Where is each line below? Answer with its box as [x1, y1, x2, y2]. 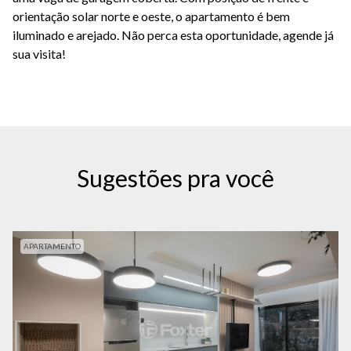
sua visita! [13, 46, 66, 62]
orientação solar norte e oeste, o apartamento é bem [13, 9, 290, 24]
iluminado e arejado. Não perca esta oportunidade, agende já [13, 27, 334, 43]
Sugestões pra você [77, 164, 274, 193]
